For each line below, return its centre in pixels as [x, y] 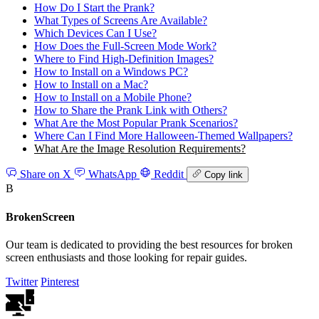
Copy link [224, 175]
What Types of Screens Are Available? [121, 20]
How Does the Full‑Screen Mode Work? [125, 46]
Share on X [46, 174]
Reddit [169, 174]
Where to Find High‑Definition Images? [124, 58]
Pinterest [60, 281]
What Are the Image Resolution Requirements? [140, 148]
